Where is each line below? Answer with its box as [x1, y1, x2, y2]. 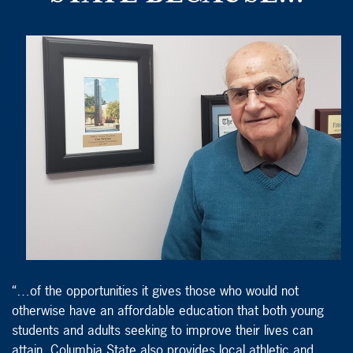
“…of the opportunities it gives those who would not [12, 281, 299, 300]
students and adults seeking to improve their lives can [12, 321, 313, 340]
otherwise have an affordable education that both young [12, 301, 324, 320]
